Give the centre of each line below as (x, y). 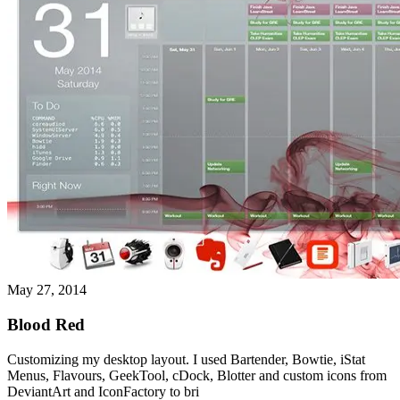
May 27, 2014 (47, 290)
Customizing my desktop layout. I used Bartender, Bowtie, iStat (186, 359)
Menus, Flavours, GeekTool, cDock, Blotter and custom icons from (197, 375)
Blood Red (46, 324)
